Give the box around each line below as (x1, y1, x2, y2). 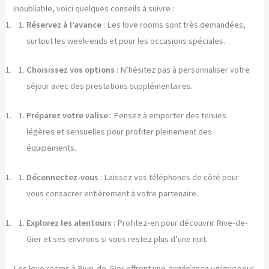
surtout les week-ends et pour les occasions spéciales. (26, 35, 226, 46)
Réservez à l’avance (26, 19, 102, 30)
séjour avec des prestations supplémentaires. (26, 80, 193, 92)
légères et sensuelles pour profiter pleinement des (26, 126, 213, 138)
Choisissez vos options (26, 64, 115, 76)
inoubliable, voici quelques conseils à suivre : (13, 2, 175, 14)
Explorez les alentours (26, 217, 112, 229)
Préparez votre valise (26, 110, 109, 121)
